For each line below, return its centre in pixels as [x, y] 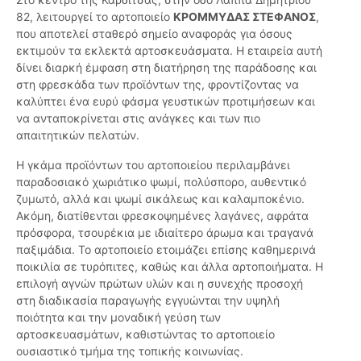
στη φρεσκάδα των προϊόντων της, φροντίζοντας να [158, 85]
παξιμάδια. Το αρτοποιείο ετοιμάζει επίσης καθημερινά [166, 250]
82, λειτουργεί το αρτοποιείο [95, 17]
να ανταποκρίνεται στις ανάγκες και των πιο [138, 118]
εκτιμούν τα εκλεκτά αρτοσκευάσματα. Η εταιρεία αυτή [169, 51]
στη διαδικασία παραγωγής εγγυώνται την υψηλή [148, 301]
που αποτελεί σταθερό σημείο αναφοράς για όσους [154, 34]
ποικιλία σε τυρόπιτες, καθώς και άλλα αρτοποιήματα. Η [170, 267]
